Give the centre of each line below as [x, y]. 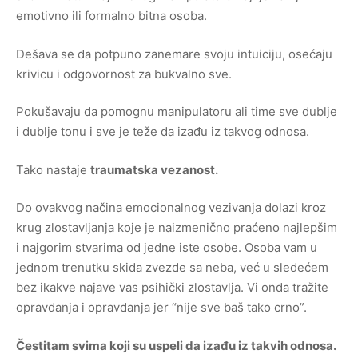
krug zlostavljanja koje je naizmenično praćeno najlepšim [177, 227]
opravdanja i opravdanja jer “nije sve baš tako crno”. [161, 307]
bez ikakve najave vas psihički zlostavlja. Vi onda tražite [172, 287]
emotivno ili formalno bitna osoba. [111, 16]
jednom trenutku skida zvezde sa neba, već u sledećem [172, 267]
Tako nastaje [53, 169]
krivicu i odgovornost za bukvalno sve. [124, 74]
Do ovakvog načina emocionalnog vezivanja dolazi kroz [171, 207]
